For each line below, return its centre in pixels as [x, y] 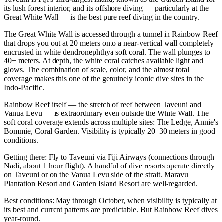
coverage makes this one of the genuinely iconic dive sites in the [104, 78]
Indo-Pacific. [24, 87]
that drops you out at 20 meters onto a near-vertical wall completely [109, 43]
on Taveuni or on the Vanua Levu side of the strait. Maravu [96, 174]
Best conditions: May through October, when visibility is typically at [110, 200]
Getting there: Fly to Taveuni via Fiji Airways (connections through [109, 157]
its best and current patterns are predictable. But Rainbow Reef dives [111, 209]
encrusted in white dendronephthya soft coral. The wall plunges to [107, 52]
